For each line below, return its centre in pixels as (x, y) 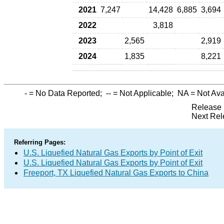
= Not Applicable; (144, 93)
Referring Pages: (40, 142)
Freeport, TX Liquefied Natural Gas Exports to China (116, 173)
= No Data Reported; (66, 93)
